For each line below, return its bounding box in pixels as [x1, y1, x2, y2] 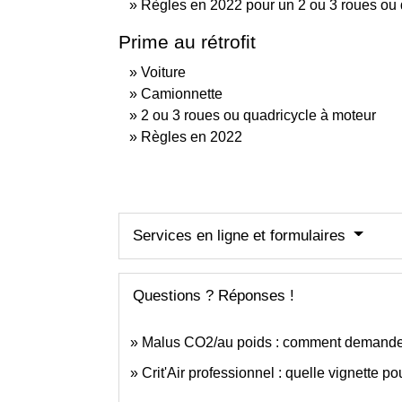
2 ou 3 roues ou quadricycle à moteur [141, 107, 376, 123]
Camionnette [141, 85, 223, 101]
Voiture [141, 64, 186, 80]
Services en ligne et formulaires [133, 226, 350, 244]
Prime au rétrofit [118, 31, 256, 52]
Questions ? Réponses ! [133, 286, 294, 304]
